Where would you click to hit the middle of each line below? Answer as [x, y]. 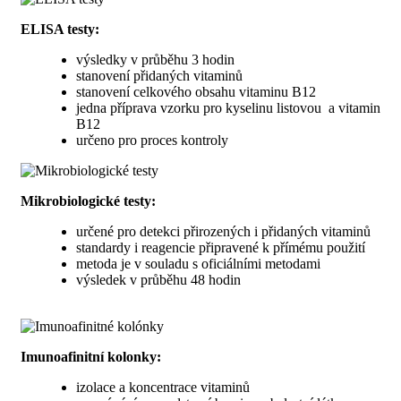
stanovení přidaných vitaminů [159, 75]
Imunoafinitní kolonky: [91, 356]
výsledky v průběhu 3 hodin [155, 59]
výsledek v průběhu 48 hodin [158, 279]
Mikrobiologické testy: [88, 200]
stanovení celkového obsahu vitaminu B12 [196, 91]
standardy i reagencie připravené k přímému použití [221, 247]
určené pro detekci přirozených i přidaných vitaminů [223, 231]
